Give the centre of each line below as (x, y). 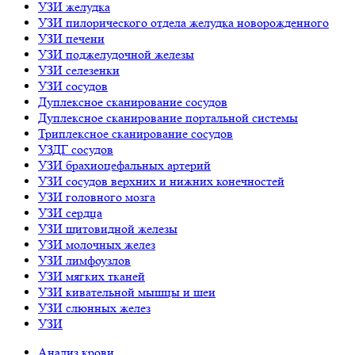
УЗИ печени (71, 39)
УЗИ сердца (70, 213)
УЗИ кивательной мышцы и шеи (127, 292)
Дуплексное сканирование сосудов (133, 102)
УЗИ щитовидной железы (108, 229)
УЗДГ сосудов (76, 150)
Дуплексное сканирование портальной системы (168, 118)
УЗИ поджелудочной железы (116, 55)
